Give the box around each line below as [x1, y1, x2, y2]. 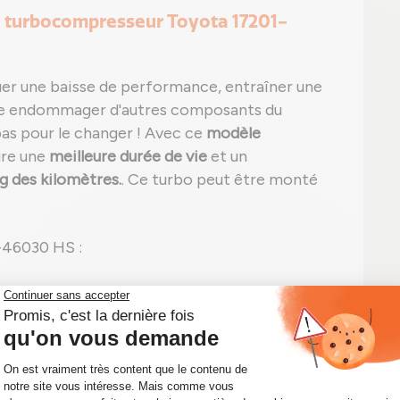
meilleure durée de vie [49, 146, 207, 166]
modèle [206, 123, 261, 143]
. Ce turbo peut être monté [121, 170, 318, 189]
